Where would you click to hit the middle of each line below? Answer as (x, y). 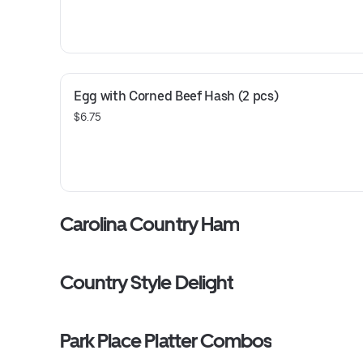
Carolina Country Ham (149, 224)
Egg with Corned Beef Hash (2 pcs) (176, 96)
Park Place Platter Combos (166, 341)
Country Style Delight (147, 282)
